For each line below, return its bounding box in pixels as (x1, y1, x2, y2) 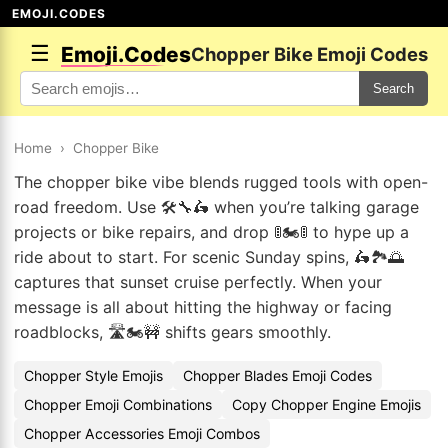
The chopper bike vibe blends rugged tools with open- (14, 172, 428, 192)
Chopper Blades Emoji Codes (183, 367, 372, 384)
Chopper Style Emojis (24, 367, 163, 384)
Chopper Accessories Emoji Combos (24, 425, 260, 442)
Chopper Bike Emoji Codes (191, 43, 428, 65)
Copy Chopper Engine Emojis (232, 396, 421, 413)
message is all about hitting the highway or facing (14, 297, 392, 317)
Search (373, 81, 414, 96)
